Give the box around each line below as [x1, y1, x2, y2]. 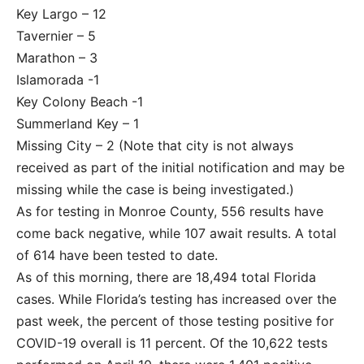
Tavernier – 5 [16, 27, 96, 44]
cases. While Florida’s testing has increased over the [16, 290, 336, 307]
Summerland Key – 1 [16, 115, 139, 132]
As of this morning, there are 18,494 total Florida [16, 268, 316, 285]
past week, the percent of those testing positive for [16, 312, 334, 329]
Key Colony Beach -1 [16, 93, 143, 110]
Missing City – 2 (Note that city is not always [16, 136, 293, 154]
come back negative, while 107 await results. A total [16, 224, 336, 241]
